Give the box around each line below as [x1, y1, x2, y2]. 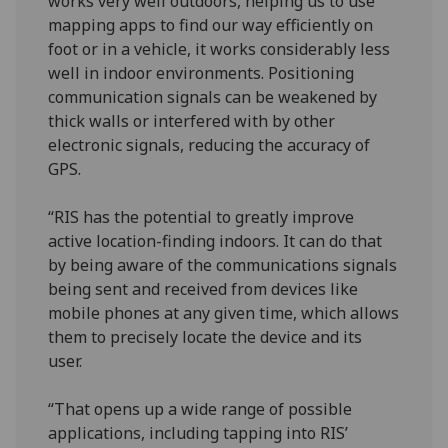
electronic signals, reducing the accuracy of [48, 133, 371, 156]
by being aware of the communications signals [48, 253, 398, 276]
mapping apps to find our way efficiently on [48, 13, 374, 36]
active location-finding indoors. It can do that [48, 229, 383, 252]
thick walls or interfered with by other [48, 109, 336, 132]
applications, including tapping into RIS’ [48, 421, 349, 444]
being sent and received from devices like [48, 277, 359, 300]
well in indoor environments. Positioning [48, 61, 355, 84]
